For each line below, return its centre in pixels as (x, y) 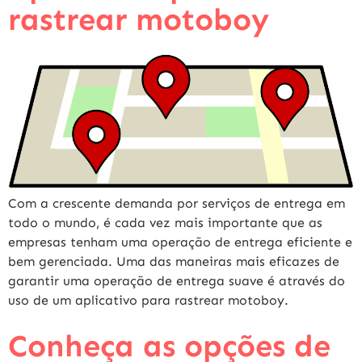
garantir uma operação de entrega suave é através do (177, 281)
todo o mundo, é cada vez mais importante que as (165, 223)
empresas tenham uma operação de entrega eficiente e (180, 242)
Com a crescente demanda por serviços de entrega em (177, 204)
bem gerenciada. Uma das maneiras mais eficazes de (174, 262)
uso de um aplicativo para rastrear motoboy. (148, 301)
